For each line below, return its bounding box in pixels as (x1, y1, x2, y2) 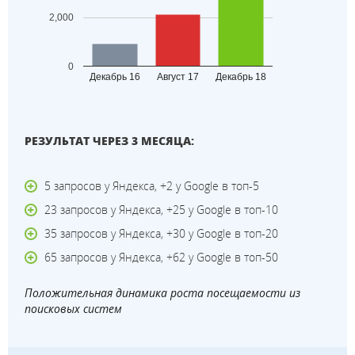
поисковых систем (25, 300, 123, 316)
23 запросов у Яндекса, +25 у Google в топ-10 (44, 201, 279, 217)
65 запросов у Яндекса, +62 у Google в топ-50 (44, 249, 279, 265)
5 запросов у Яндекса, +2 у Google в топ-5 (44, 177, 260, 193)
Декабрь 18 (216, 71, 267, 82)
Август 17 (157, 71, 200, 82)
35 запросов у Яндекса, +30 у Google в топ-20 (44, 225, 279, 241)
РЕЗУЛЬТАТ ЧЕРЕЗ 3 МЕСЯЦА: (25, 132, 195, 148)
